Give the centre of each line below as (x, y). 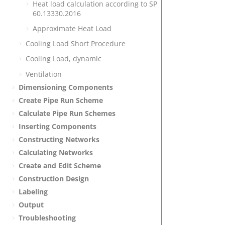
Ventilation (44, 74)
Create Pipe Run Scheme (61, 100)
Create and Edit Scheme (60, 165)
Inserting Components (58, 126)
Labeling (33, 191)
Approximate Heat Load (72, 28)
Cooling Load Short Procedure (76, 44)
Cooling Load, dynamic (64, 59)
